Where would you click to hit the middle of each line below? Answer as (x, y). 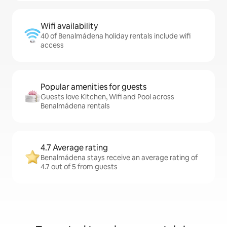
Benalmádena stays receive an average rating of (119, 158)
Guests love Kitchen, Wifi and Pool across (107, 97)
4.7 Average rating (74, 148)
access (52, 45)
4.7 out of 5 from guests (79, 167)
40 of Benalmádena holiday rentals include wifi (116, 36)
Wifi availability (69, 26)
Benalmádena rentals (75, 106)
